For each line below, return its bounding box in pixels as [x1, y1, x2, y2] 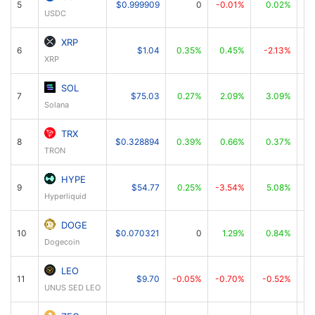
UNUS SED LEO [44, 283, 101, 292]
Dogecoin [44, 237, 79, 247]
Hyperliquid [44, 191, 86, 201]
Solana [44, 100, 69, 110]
